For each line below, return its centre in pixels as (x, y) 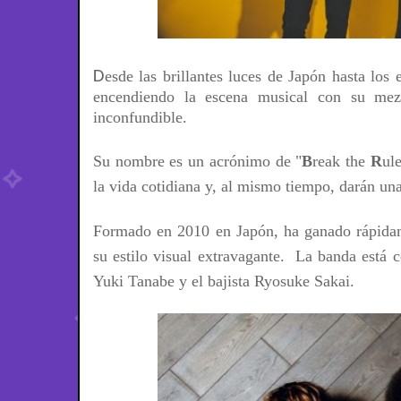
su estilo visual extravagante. (194, 256)
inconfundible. (140, 117)
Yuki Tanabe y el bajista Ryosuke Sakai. (226, 281)
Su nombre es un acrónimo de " (198, 161)
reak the (341, 161)
